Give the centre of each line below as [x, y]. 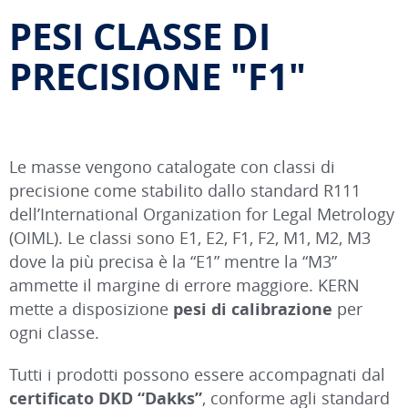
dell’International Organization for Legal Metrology [202, 214]
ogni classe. [54, 332]
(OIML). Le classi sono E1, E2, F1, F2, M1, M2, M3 [190, 237]
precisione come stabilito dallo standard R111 [185, 190]
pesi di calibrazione [253, 308]
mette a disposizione [91, 308]
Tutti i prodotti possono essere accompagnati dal [197, 374]
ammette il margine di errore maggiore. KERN [184, 285]
